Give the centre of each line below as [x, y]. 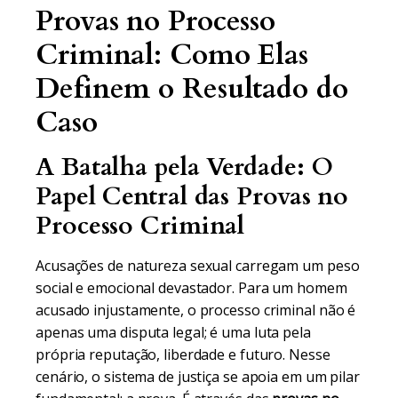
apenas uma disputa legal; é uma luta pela [173, 332]
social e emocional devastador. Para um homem [191, 288]
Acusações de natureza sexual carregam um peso [198, 266]
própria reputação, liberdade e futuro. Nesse [183, 354]
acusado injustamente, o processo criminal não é [196, 310]
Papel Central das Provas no [192, 196]
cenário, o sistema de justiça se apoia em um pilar [198, 377]
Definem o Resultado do [192, 89]
